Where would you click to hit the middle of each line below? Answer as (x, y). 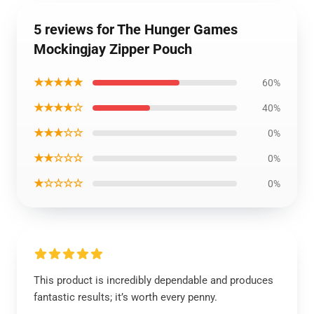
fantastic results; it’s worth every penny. (125, 297)
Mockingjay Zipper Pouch (113, 49)
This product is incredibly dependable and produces (153, 280)
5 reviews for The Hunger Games (136, 29)
